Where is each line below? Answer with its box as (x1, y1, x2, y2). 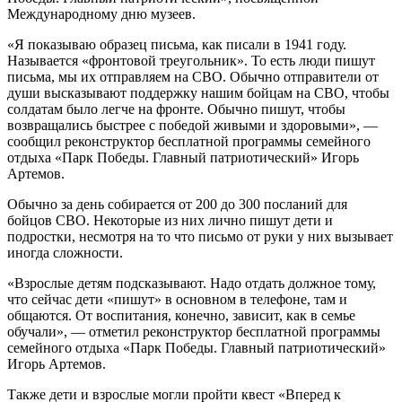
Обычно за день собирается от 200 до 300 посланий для (7, 196, 347, 212)
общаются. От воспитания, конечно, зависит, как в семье (7, 307, 355, 323)
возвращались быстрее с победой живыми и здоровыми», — (7, 117, 378, 133)
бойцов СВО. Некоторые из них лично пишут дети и (7, 212, 333, 228)
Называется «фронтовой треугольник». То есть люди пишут (7, 52, 375, 68)
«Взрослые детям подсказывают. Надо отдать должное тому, (7, 275, 376, 291)
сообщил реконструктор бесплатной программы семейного (7, 133, 371, 149)
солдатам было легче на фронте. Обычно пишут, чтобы (7, 100, 345, 117)
